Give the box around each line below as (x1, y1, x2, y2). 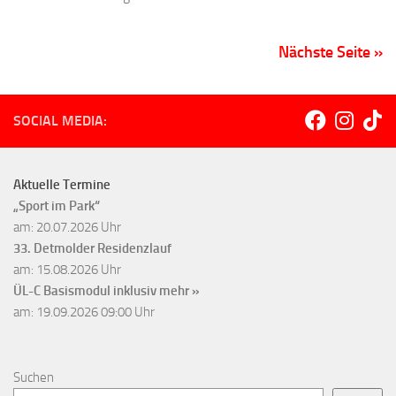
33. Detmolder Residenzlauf (13, 240, 171, 256)
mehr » (159, 282, 200, 299)
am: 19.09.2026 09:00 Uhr (13, 303, 155, 320)
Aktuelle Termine (13, 176, 110, 193)
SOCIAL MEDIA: (13, 111, 107, 129)
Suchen (13, 369, 54, 385)
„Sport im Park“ (13, 197, 100, 214)
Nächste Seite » (278, 42, 383, 62)
